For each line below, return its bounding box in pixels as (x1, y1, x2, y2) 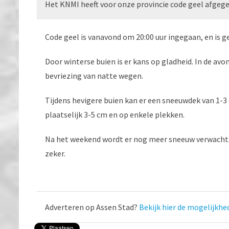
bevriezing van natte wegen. (45, 70, 143, 81)
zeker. (45, 148, 65, 158)
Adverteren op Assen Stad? (45, 201, 139, 212)
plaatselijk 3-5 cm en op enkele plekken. (45, 109, 185, 120)
